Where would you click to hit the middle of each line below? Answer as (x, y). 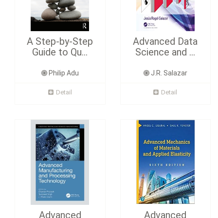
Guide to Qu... (60, 52)
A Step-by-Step (60, 42)
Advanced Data (165, 42)
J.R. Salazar (168, 73)
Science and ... (165, 52)
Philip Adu (63, 73)
